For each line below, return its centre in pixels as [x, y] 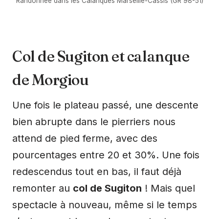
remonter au [43, 188]
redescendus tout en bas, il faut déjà [97, 171]
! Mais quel [168, 188]
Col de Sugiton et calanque [101, 56]
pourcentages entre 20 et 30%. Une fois [106, 155]
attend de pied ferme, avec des [85, 138]
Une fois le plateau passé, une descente [105, 105]
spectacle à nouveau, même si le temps [105, 205]
